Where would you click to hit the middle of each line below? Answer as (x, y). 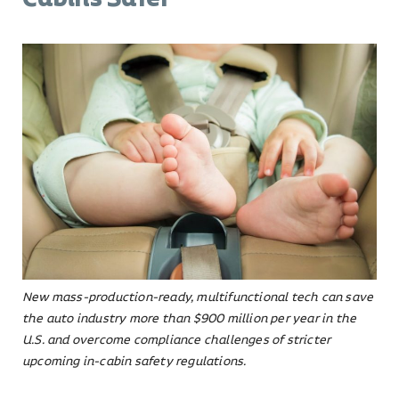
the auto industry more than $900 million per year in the (190, 319)
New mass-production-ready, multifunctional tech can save (198, 298)
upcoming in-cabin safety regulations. (134, 362)
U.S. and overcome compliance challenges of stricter (177, 341)
